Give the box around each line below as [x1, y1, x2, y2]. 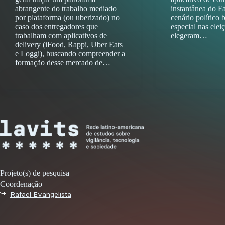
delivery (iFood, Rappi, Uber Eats [15, 40, 123, 49]
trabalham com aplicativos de [15, 31, 107, 40]
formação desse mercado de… [15, 58, 110, 67]
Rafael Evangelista [10, 190, 71, 199]
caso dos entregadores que [15, 22, 98, 31]
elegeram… [170, 31, 207, 40]
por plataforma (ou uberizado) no [15, 13, 120, 22]
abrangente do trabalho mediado [15, 4, 117, 13]
